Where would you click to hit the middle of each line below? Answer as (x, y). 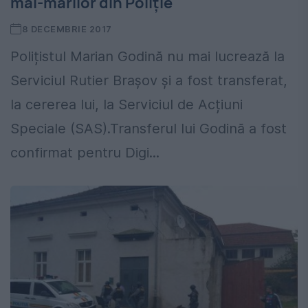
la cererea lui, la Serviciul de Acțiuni (126, 105)
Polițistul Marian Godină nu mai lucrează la (147, 57)
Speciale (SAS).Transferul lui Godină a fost (148, 129)
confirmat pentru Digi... (85, 153)
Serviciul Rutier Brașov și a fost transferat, (149, 81)
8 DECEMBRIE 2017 (67, 29)
